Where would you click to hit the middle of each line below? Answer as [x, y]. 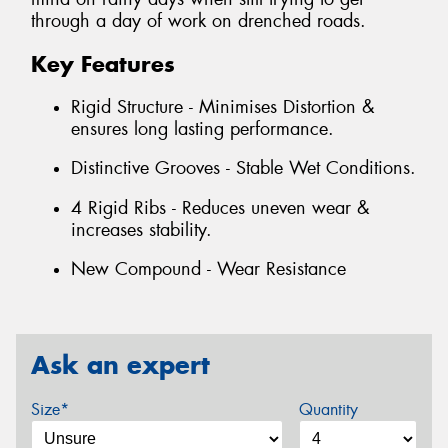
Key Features [103, 64]
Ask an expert [120, 365]
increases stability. [141, 229]
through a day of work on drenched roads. [198, 21]
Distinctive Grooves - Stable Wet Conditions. [243, 168]
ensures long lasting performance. [202, 128]
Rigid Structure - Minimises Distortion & [223, 106]
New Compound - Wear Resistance [208, 269]
